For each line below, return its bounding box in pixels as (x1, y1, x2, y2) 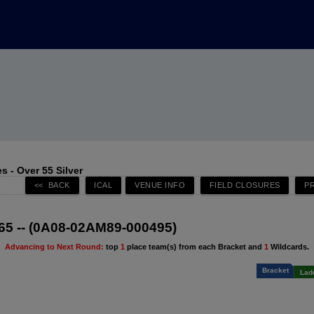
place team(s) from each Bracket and (125, 243, 264, 251)
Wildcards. (271, 243, 309, 251)
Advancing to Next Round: (5, 243, 104, 251)
